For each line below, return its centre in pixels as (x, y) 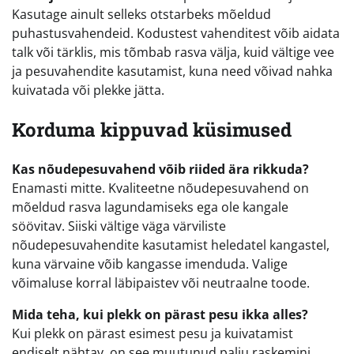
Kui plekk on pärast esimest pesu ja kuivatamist (153, 334)
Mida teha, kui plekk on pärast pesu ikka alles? (160, 315)
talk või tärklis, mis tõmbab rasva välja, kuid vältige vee (173, 53)
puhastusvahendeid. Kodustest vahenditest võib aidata (176, 34)
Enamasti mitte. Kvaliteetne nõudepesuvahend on (160, 188)
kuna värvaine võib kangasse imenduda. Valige (150, 264)
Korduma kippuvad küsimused (152, 130)
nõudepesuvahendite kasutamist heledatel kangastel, (171, 245)
